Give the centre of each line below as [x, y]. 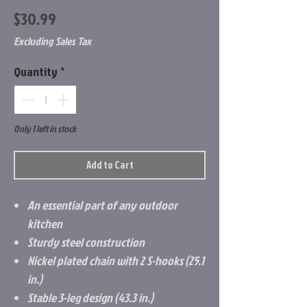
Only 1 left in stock [45, 129]
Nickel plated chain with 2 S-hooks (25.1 [116, 261]
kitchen [45, 224]
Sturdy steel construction [86, 243]
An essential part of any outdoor [102, 206]
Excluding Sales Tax [52, 41]
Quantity [36, 72]
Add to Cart [110, 165]
